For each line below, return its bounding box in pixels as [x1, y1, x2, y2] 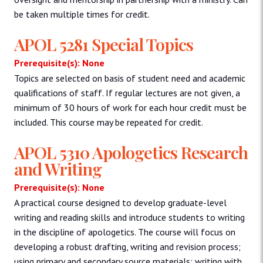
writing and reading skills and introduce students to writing [14, 211, 245, 223]
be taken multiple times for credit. [14, 8, 150, 21]
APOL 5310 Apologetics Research [14, 140, 248, 163]
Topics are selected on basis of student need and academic [14, 72, 245, 84]
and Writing [14, 157, 102, 180]
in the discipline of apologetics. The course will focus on [14, 225, 235, 238]
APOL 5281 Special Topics [14, 33, 193, 56]
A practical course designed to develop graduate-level [14, 196, 227, 208]
